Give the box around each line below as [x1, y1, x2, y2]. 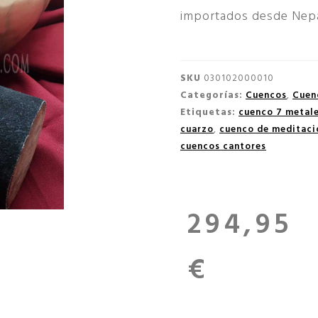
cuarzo [180, 122, 214, 138]
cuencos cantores [180, 139, 266, 155]
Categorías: [180, 88, 243, 104]
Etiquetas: [180, 105, 236, 121]
